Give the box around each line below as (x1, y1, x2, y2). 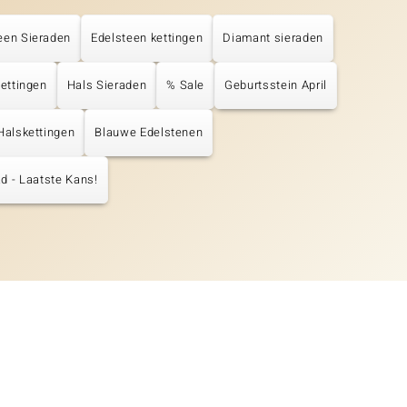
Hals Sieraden (66, 76, 147, 94)
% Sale (166, 76, 205, 94)
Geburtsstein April (224, 76, 327, 94)
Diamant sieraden (223, 29, 323, 47)
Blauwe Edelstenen (94, 124, 203, 142)
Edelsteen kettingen (91, 29, 203, 47)
